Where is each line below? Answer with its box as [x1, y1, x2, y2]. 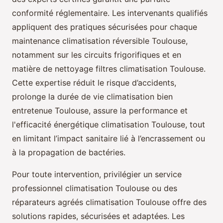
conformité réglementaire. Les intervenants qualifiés [12, 7, 208, 18]
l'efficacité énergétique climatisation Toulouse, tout [12, 119, 205, 129]
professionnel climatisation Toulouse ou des [12, 183, 177, 193]
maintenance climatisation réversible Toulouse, [12, 35, 188, 46]
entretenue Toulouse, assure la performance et [12, 105, 188, 115]
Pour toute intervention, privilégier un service [12, 169, 182, 179]
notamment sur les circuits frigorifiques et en [12, 49, 181, 60]
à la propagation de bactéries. [12, 147, 125, 157]
